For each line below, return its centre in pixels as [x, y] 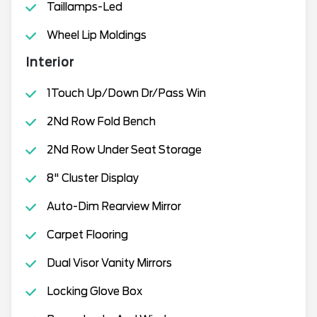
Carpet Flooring [87, 235]
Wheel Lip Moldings [96, 35]
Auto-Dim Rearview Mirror [114, 206]
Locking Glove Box [94, 291]
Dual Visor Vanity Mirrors [109, 263]
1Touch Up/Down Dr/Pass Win [126, 93]
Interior [50, 62]
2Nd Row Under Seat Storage [124, 150]
